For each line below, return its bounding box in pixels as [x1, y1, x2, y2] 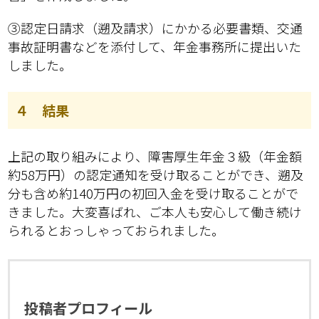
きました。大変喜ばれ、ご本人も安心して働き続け [8, 202, 303, 221]
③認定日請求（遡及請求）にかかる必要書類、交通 [8, 19, 303, 38]
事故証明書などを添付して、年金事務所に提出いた [8, 37, 302, 56]
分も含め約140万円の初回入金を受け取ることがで [8, 184, 299, 203]
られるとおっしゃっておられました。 [8, 221, 225, 240]
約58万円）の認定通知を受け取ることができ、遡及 [8, 165, 304, 184]
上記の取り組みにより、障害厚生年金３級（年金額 [8, 147, 303, 166]
